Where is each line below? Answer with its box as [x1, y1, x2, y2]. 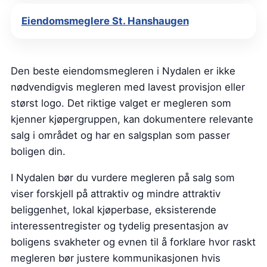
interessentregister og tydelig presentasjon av [11, 219, 228, 232]
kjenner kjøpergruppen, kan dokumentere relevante [11, 113, 253, 125]
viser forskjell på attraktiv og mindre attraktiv [11, 187, 221, 200]
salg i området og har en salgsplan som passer [11, 129, 230, 141]
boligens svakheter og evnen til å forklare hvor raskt [11, 235, 256, 248]
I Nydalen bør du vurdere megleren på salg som [11, 171, 235, 184]
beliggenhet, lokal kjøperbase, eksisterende [11, 203, 216, 216]
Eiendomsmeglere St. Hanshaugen [21, 14, 189, 27]
